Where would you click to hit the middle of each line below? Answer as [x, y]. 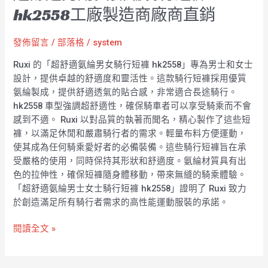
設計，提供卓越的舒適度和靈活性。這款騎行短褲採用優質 [130, 78]
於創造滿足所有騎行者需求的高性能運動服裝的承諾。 [121, 202]
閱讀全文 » [35, 229]
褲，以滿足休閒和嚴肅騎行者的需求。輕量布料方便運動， [130, 133]
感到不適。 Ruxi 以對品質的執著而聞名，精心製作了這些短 [132, 119]
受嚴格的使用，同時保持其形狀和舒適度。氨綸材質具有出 [130, 161]
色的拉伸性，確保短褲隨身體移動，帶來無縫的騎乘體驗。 [130, 174]
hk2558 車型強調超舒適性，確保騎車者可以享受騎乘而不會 [133, 106]
